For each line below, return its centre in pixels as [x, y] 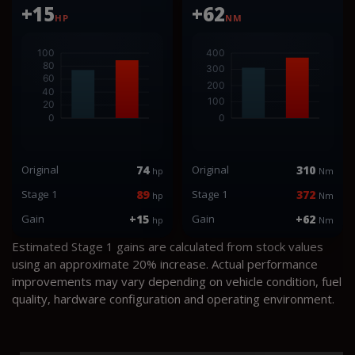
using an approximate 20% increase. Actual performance [165, 263]
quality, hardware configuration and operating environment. [173, 298]
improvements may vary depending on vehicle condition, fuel [177, 281]
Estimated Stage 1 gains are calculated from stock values [168, 246]
